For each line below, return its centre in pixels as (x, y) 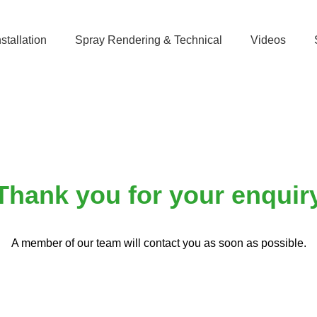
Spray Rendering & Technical (148, 40)
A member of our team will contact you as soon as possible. (158, 243)
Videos (268, 40)
